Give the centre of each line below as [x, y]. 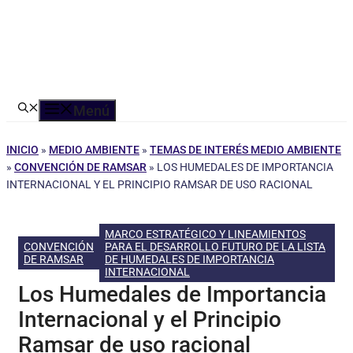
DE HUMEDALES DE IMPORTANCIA [190, 259]
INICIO [22, 150]
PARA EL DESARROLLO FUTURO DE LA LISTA [215, 247]
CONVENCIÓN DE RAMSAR [80, 167]
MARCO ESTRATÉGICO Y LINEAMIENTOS [205, 234]
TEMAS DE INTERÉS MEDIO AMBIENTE [245, 150]
